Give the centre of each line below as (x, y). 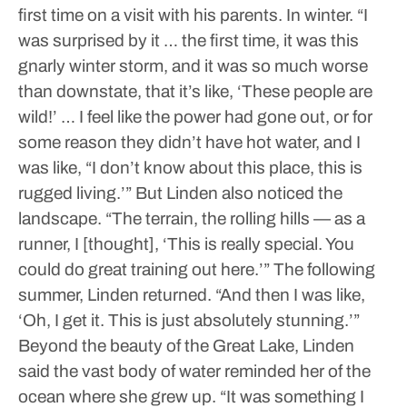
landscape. (60, 218)
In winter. (318, 15)
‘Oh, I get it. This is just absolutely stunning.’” (189, 320)
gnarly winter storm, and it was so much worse (193, 66)
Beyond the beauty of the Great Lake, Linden (186, 346)
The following (323, 269)
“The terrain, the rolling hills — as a (233, 218)
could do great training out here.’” (144, 269)
